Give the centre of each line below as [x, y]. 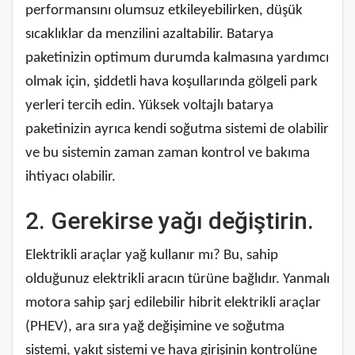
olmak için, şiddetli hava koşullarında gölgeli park [172, 82]
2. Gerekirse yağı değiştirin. [170, 220]
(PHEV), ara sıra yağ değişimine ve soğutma [155, 326]
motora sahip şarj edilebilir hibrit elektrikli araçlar [173, 303]
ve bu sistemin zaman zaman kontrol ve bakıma [168, 153]
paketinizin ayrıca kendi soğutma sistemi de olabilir [177, 129]
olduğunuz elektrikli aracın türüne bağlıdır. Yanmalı [177, 279]
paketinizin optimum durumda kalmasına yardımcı [177, 58]
